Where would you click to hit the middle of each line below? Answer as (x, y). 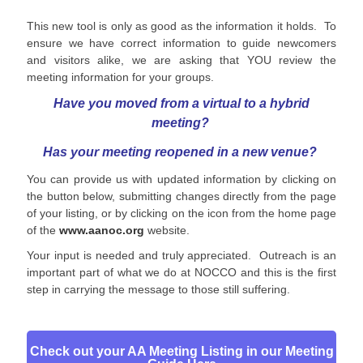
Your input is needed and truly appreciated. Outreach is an (181, 255)
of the (43, 230)
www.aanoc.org (102, 230)
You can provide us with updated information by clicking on (181, 179)
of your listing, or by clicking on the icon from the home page (181, 213)
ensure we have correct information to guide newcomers (181, 43)
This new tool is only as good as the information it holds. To (181, 26)
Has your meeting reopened (130, 152)
